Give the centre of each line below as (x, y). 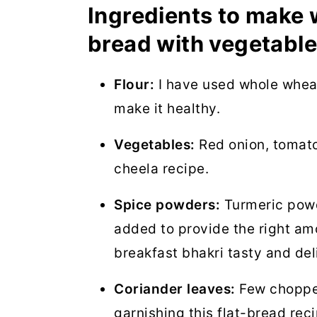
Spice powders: (167, 204)
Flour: (134, 84)
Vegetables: (155, 144)
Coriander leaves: (175, 289)
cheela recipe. (161, 168)
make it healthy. (167, 108)
